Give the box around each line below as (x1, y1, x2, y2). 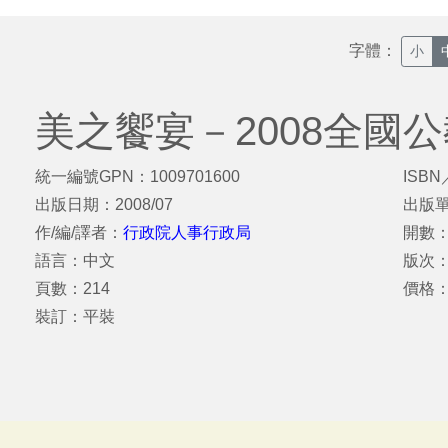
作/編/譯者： (35, 224, 123, 241)
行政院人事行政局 (123, 224, 251, 241)
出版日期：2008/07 (35, 196, 173, 213)
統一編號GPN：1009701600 (35, 168, 240, 185)
